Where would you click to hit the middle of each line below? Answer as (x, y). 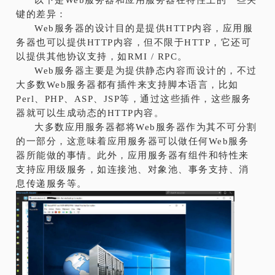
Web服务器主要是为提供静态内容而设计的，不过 (146, 70)
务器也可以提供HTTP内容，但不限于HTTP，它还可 (134, 42)
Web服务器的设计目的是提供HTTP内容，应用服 (144, 28)
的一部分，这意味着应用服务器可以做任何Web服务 (133, 141)
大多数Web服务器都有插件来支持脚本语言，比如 (127, 84)
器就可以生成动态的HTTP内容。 (90, 113)
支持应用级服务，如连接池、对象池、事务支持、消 (133, 169)
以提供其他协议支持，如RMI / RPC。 (102, 56)
